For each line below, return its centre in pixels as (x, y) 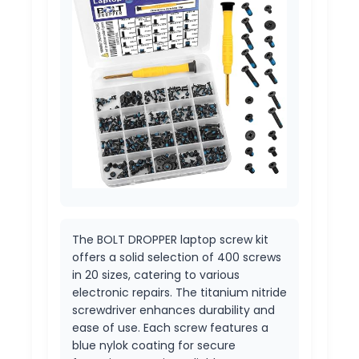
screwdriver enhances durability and (173, 310)
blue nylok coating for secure (154, 345)
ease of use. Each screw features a (170, 327)
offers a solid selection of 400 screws (177, 257)
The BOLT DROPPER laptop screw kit (170, 239)
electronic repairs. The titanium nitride (179, 292)
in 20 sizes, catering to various (156, 274)
